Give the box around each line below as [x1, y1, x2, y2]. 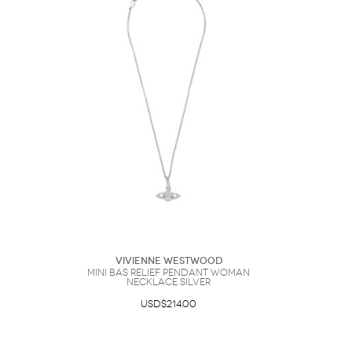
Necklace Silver [126, 277, 211, 288]
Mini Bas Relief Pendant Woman [87, 267, 250, 278]
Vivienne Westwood [115, 255, 222, 266]
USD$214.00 [141, 299, 196, 310]
